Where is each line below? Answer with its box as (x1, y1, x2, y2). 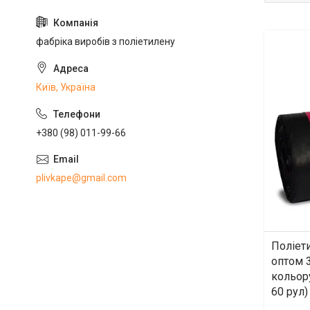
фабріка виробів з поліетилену (36, 36, 175, 48)
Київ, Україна (36, 82, 95, 93)
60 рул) (271, 284, 308, 298)
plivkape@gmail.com (36, 172, 127, 183)
